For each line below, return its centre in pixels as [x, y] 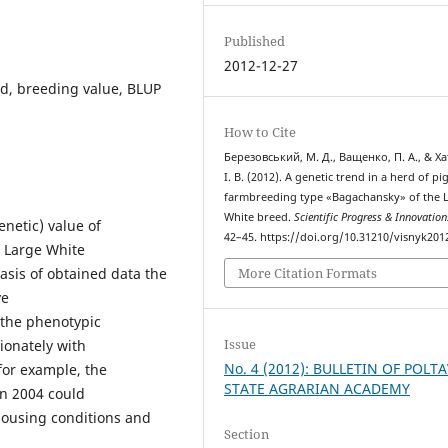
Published [255, 41]
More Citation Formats [308, 272]
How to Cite [260, 132]
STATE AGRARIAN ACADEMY [317, 388]
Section [247, 433]
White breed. [259, 217]
